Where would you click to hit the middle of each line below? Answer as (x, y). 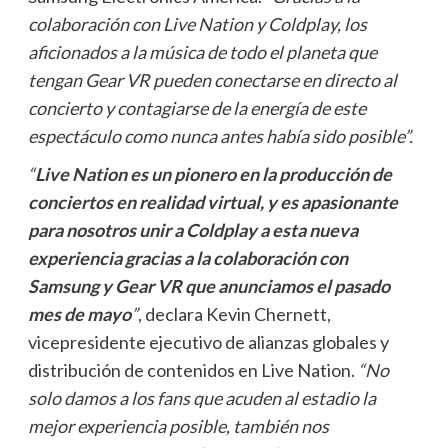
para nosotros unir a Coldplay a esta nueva (192, 230)
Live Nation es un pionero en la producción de (213, 174)
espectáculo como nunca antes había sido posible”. (220, 136)
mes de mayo (79, 314)
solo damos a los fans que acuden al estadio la (201, 398)
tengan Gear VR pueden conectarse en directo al (212, 80)
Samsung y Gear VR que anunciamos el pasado (208, 286)
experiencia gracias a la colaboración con (187, 258)
